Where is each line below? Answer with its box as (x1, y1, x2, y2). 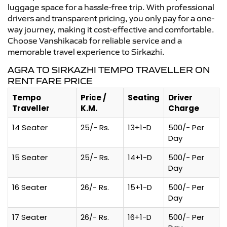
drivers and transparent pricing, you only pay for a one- (8, 13, 214, 23)
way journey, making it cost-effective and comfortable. (8, 24, 214, 34)
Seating (128, 92, 160, 103)
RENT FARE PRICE (8, 75, 93, 87)
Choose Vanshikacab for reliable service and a (8, 35, 182, 46)
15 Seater (12, 152, 48, 163)
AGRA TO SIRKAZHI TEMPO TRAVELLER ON (8, 64, 210, 75)
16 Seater (12, 181, 47, 193)
